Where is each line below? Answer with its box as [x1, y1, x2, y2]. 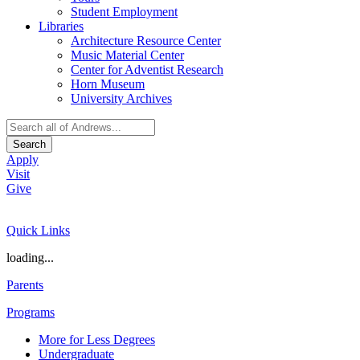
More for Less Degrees [39, 332, 155, 346]
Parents [6, 277, 43, 292]
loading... [6, 250, 54, 264]
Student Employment [71, 4, 178, 18]
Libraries [39, 18, 84, 33]
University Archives [71, 91, 172, 105]
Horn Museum [71, 76, 145, 91]
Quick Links [6, 223, 70, 237]
